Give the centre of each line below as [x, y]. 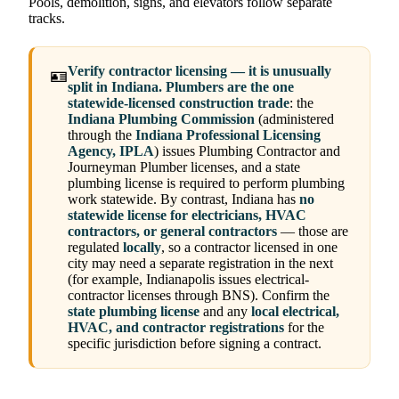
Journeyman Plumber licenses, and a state [184, 167]
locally [142, 248]
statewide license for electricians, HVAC [187, 216]
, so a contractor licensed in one [249, 248]
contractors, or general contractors [172, 232]
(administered [294, 119]
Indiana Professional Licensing [228, 135]
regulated [95, 248]
